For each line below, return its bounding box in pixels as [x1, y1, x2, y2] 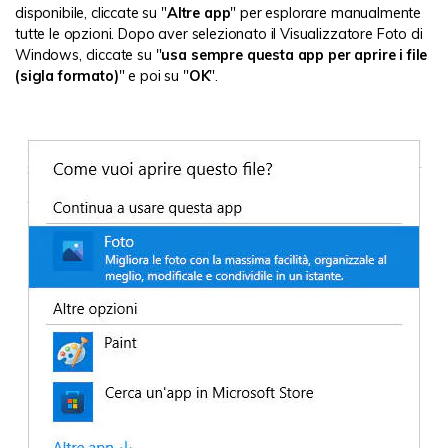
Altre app [166, 4, 231, 23]
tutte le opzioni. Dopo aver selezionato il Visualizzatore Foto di [15, 25, 423, 44]
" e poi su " [118, 67, 189, 86]
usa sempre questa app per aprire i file [161, 46, 428, 65]
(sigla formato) [15, 67, 119, 86]
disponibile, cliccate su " [15, 4, 167, 23]
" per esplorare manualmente [230, 4, 422, 23]
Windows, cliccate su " [15, 46, 162, 65]
